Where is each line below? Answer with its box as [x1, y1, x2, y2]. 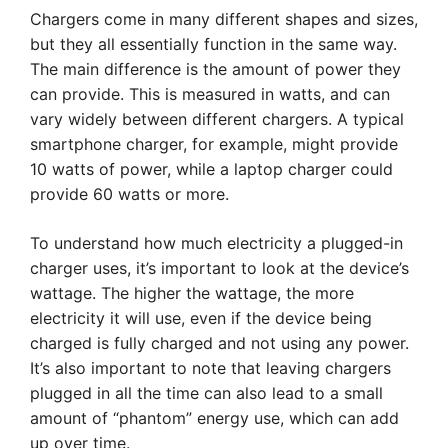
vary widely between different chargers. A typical [30, 109, 404, 129]
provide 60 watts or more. [30, 184, 229, 204]
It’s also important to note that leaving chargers [30, 358, 391, 378]
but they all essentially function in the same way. [30, 34, 397, 54]
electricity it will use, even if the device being [30, 308, 372, 328]
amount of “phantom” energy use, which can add [30, 408, 399, 428]
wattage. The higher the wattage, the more [30, 283, 354, 303]
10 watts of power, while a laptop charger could [30, 159, 393, 179]
